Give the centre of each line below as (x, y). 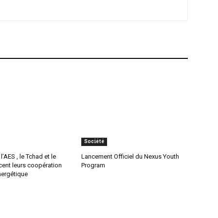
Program (93, 165)
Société (94, 142)
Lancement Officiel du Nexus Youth (130, 157)
